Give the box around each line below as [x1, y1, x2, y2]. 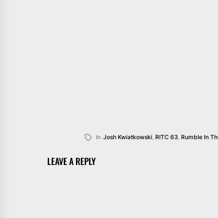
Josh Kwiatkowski [103, 133, 153, 141]
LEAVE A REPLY [47, 154, 96, 167]
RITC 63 [155, 133, 179, 141]
